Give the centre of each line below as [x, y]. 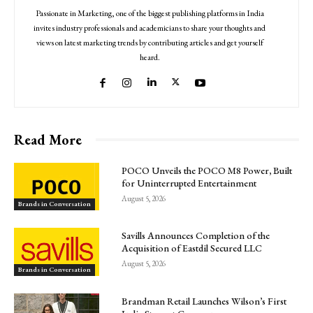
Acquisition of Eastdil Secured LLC [192, 248]
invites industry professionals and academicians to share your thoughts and [150, 28]
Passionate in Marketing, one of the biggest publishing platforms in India [150, 13]
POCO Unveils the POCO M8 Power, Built [207, 170]
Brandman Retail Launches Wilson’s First [204, 301]
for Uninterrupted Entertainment [189, 183]
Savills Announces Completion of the [196, 236]
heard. [150, 57]
